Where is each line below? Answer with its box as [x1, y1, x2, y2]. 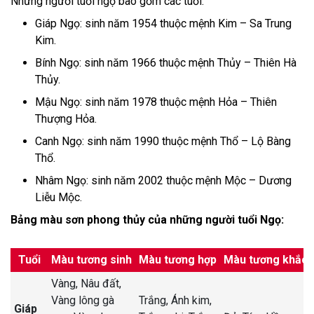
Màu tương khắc [224, 252, 308, 266]
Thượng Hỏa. [35, 111, 97, 125]
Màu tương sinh [51, 252, 132, 266]
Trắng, [139, 293, 171, 307]
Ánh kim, [171, 293, 212, 307]
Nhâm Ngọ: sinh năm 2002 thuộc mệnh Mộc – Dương [35, 173, 292, 187]
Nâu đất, [81, 276, 121, 290]
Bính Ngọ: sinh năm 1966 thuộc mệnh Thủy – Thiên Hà [35, 55, 296, 69]
